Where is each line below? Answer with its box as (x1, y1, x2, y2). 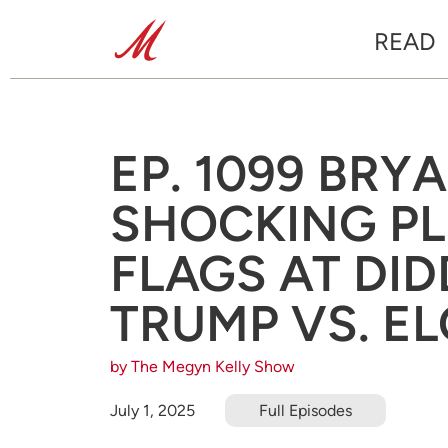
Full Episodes (259, 400, 352, 420)
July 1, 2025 (110, 400, 195, 420)
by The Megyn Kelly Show (110, 357, 295, 376)
